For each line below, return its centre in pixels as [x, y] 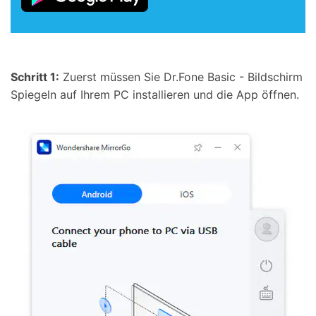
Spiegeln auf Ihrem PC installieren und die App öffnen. [155, 95]
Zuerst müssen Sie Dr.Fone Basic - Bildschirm [181, 77]
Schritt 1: [35, 77]
